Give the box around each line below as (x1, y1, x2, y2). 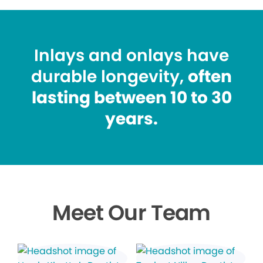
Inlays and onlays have (34, 44, 229, 68)
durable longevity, (31, 65, 188, 89)
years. (105, 107, 158, 131)
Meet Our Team (52, 198, 211, 228)
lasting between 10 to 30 (31, 86, 232, 110)
